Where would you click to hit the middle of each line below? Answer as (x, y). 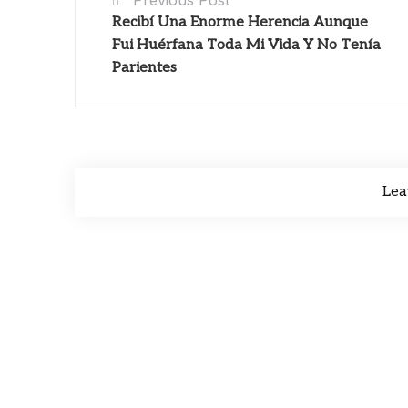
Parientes (144, 67)
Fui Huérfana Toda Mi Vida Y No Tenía (246, 45)
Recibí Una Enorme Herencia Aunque (240, 22)
